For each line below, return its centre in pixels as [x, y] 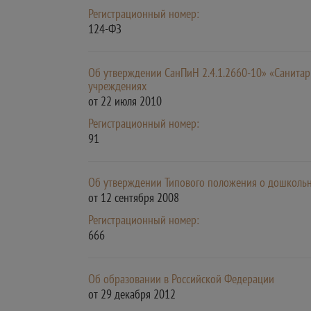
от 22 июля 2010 [125, 101]
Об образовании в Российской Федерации [181, 279]
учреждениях [117, 86]
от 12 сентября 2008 [134, 197]
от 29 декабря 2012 [132, 294]
